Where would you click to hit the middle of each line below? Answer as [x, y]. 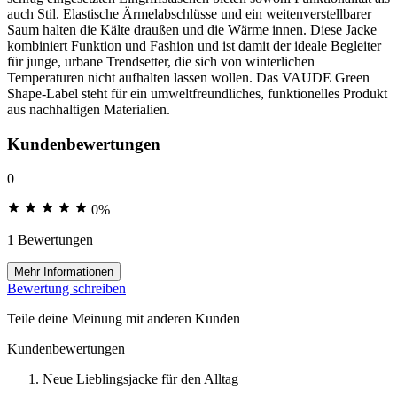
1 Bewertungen [50, 239]
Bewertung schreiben [66, 288]
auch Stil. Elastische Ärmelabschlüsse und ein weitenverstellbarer [189, 14]
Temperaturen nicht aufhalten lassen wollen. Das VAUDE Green [188, 78]
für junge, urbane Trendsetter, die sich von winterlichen [161, 62]
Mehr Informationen [64, 271]
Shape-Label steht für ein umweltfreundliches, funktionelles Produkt [197, 94]
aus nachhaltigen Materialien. [89, 110]
